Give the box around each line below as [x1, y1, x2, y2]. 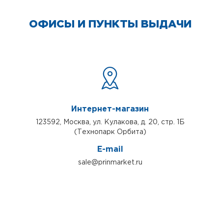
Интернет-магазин [71, 105, 149, 113]
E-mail [97, 145, 123, 153]
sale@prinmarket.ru [78, 159, 142, 165]
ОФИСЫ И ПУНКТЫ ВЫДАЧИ [28, 19, 192, 29]
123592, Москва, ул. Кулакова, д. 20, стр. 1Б [35, 119, 185, 125]
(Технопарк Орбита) [74, 129, 146, 135]
